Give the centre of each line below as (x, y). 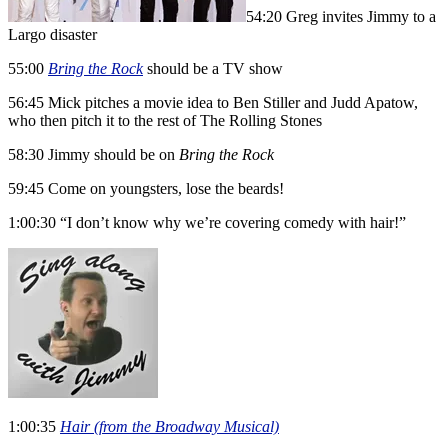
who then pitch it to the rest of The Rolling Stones (165, 121)
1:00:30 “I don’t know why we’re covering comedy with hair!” (207, 223)
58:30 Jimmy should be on (93, 155)
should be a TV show (213, 69)
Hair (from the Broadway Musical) (169, 427)
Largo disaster (52, 35)
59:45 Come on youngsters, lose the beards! (146, 189)
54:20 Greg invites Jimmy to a (341, 17)
